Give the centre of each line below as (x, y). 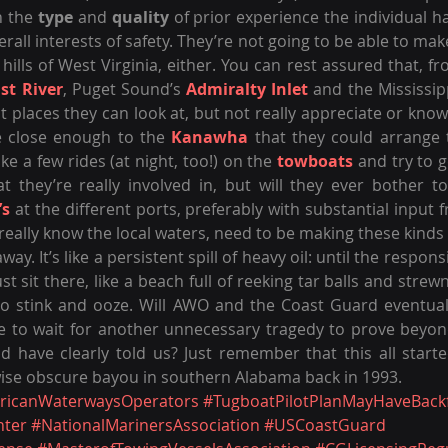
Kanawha (210, 137)
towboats (315, 161)
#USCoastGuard (325, 425)
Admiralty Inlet (247, 89)
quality (140, 17)
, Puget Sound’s (124, 89)
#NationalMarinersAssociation (145, 425)
